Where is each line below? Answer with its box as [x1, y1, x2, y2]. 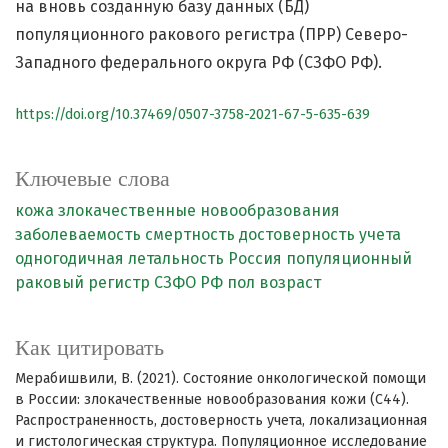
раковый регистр [15, 273, 150, 293]
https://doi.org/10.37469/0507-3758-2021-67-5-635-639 [15, 106, 370, 124]
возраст [259, 273, 321, 293]
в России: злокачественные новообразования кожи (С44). [15, 391, 409, 409]
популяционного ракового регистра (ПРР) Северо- [15, 25, 408, 45]
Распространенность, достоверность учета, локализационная [15, 412, 427, 430]
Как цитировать [15, 335, 164, 361]
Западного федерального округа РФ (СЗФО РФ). [15, 53, 382, 73]
